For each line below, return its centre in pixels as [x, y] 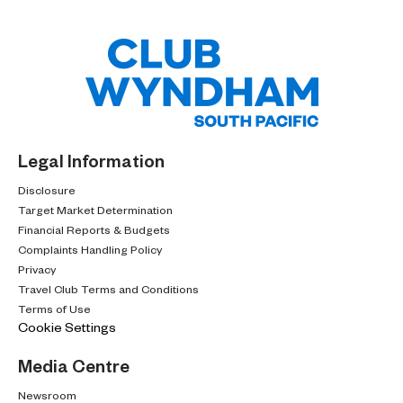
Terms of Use [54, 308]
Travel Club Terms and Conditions [108, 288]
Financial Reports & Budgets [94, 229]
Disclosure [47, 189]
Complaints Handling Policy [90, 249]
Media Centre [74, 365]
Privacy [37, 269]
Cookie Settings [67, 326]
